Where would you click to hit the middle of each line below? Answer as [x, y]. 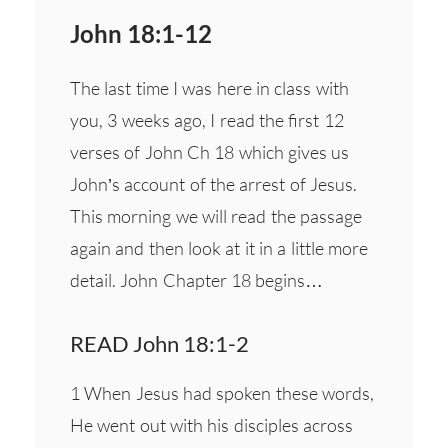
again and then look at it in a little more [219, 247]
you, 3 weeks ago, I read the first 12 [207, 119]
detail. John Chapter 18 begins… [197, 279]
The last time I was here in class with [209, 87]
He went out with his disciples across [211, 424]
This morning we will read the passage [216, 215]
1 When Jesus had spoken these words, [222, 392]
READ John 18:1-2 [159, 343]
